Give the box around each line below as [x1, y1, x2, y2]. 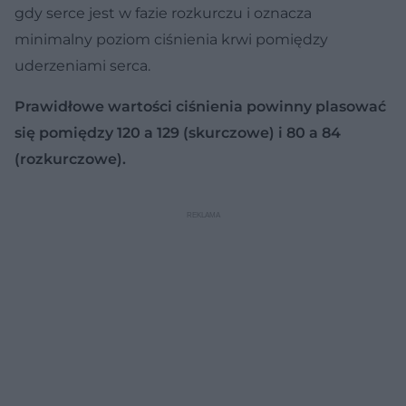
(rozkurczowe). [14, 150, 126, 169]
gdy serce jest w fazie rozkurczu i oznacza [14, 5, 312, 23]
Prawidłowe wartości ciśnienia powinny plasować [14, 98, 386, 116]
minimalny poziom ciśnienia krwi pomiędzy [14, 31, 328, 49]
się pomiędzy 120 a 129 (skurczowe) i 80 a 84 [14, 124, 341, 142]
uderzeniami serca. [14, 57, 150, 75]
